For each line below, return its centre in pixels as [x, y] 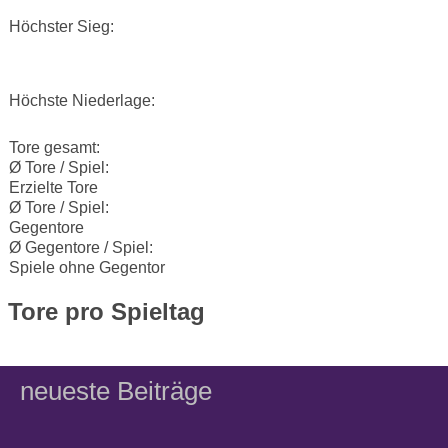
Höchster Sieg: [61, 26]
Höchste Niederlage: [82, 100]
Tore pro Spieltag [106, 311]
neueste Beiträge [116, 390]
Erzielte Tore [53, 187]
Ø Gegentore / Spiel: [81, 247]
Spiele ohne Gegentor [87, 267]
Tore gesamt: [54, 147]
